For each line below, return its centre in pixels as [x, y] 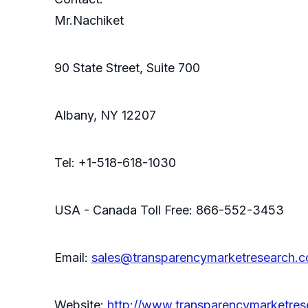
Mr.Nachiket [89, 21]
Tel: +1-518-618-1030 [115, 163]
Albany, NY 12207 [105, 115]
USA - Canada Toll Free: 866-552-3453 [169, 210]
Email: [73, 258]
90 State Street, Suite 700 [127, 68]
